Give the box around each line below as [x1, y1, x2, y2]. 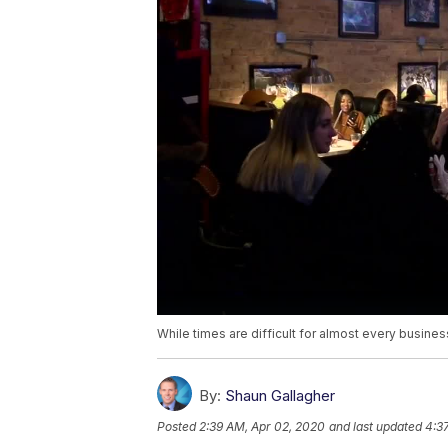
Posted [157, 419, 199, 435]
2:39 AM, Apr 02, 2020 [199, 419, 325, 435]
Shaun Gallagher [225, 386, 335, 406]
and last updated [329, 419, 422, 435]
